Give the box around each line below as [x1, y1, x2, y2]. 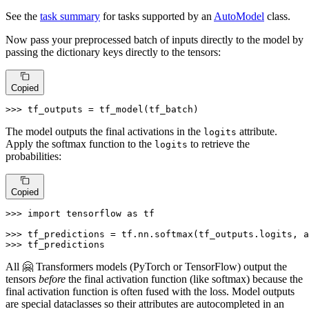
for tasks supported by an [100, 10, 214, 22]
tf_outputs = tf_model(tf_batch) [28, 104, 199, 115]
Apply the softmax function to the [6, 138, 154, 150]
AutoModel [214, 10, 264, 22]
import [28, 208, 61, 219]
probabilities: [6, 150, 61, 163]
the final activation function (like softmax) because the [66, 273, 303, 286]
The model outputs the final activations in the [6, 126, 203, 138]
